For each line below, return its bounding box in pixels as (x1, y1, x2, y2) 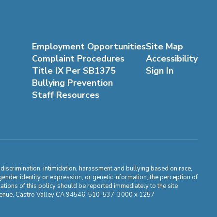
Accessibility (145, 52, 198, 64)
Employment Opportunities (31, 40, 146, 52)
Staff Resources (31, 89, 99, 101)
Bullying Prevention (31, 77, 113, 89)
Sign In (145, 64, 173, 77)
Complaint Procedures (31, 52, 124, 64)
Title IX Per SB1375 (31, 64, 116, 77)
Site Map (145, 40, 183, 52)
